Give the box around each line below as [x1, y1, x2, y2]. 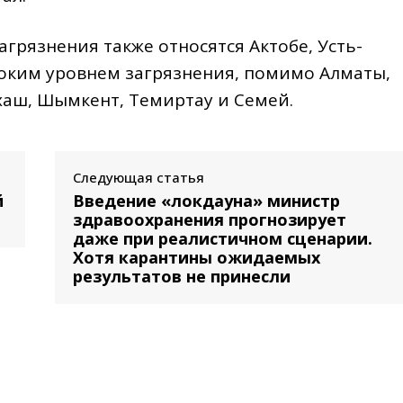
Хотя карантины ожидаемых [72, 246, 320, 268]
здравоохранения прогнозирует [72, 208, 346, 230]
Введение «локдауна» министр [72, 189, 340, 211]
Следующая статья [72, 167, 204, 186]
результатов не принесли [72, 264, 291, 287]
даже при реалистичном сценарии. [72, 227, 372, 249]
